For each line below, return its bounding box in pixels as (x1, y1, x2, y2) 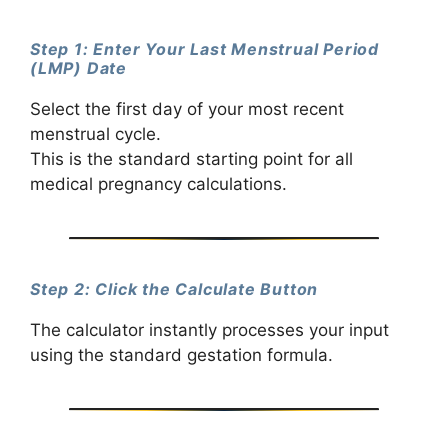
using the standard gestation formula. (30, 345, 333, 366)
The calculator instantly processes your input (30, 320, 389, 341)
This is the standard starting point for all (30, 149, 353, 170)
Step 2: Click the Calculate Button (30, 279, 319, 300)
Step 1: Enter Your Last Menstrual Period (30, 38, 379, 59)
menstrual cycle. (30, 124, 161, 145)
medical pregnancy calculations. (30, 174, 287, 195)
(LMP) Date (30, 57, 128, 78)
